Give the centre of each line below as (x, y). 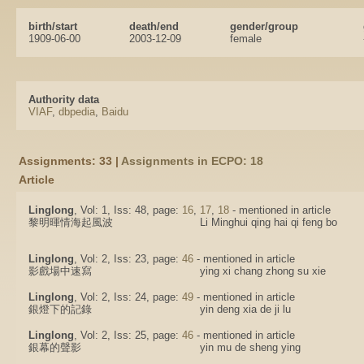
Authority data (64, 100)
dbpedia (77, 112)
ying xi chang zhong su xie (263, 271)
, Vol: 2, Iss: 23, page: (128, 259)
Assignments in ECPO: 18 (192, 161)
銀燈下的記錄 (60, 309)
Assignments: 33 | (70, 161)
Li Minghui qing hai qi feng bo (269, 222)
